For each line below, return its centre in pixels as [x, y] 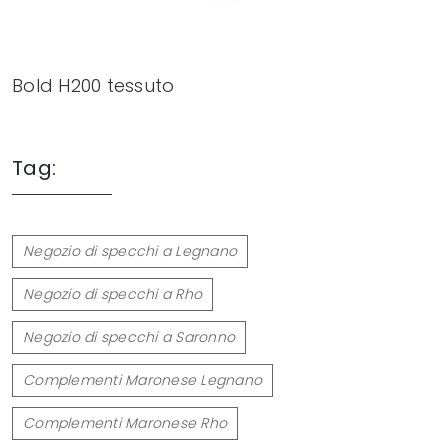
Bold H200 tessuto [93, 85]
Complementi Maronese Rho [125, 422]
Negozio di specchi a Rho [112, 293]
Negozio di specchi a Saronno [129, 336]
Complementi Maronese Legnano [142, 379]
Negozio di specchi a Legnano [130, 250]
